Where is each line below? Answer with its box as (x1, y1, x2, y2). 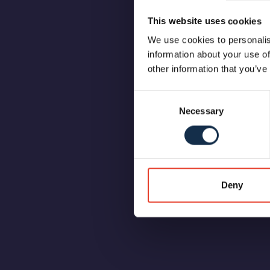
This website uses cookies (147, 16, 262, 27)
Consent (133, 92, 167, 102)
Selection (133, 106, 170, 117)
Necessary (179, 105, 224, 116)
